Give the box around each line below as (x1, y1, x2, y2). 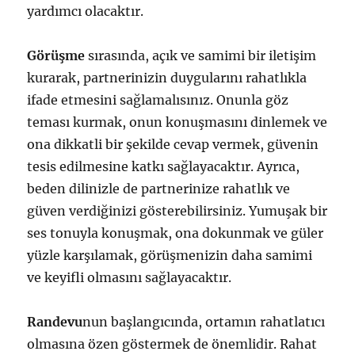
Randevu (27, 314, 83, 330)
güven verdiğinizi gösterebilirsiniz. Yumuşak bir (27, 203, 328, 219)
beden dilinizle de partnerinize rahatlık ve (27, 181, 291, 197)
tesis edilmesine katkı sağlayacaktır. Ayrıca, (27, 158, 300, 174)
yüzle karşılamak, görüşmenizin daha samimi (27, 247, 313, 263)
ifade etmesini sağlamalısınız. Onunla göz (27, 92, 289, 108)
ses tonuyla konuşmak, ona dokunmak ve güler (27, 225, 324, 241)
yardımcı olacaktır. (27, 3, 144, 19)
